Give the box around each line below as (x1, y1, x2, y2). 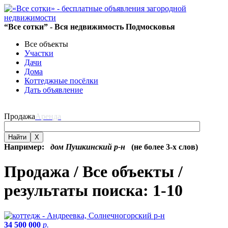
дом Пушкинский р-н (46, 142, 125, 151)
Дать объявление (24, 85, 83, 94)
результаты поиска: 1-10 (4, 181, 183, 200)
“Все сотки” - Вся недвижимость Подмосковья (4, 22, 175, 31)
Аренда (35, 112, 61, 121)
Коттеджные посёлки (24, 76, 98, 85)
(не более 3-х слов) (125, 142, 198, 151)
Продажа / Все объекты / (4, 162, 183, 181)
